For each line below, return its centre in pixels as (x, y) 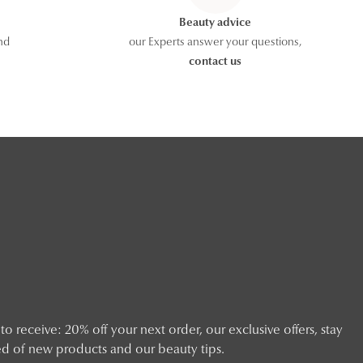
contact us (216, 63)
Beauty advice (216, 24)
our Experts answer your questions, (215, 43)
